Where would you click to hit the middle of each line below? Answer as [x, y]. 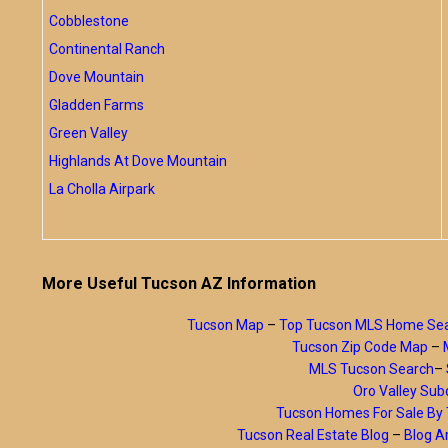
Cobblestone [89, 21]
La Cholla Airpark [102, 189]
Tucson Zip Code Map [359, 347]
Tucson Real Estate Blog [313, 435]
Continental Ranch [107, 49]
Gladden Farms [96, 105]
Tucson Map [225, 325]
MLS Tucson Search [371, 369]
